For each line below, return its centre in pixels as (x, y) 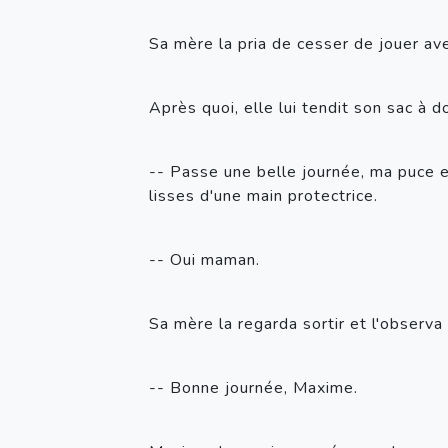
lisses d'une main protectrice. (263, 196)
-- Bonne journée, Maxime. (256, 388)
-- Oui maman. (207, 260)
